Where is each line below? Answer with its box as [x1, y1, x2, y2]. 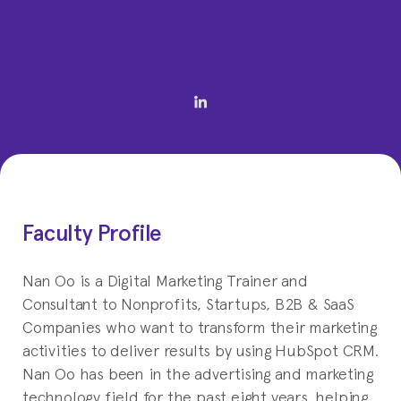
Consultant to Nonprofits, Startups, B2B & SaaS [22, 292, 354, 313]
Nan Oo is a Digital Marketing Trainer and [22, 269, 308, 290]
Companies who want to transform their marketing [22, 315, 377, 337]
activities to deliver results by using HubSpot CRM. [22, 338, 379, 360]
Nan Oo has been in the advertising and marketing [22, 362, 373, 383]
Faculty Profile [22, 216, 162, 248]
